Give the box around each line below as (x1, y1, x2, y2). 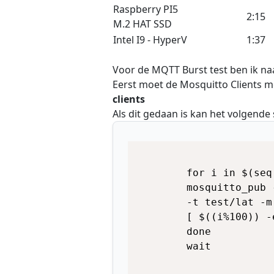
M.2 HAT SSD (113, 17, 172, 31)
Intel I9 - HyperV (113, 33, 187, 46)
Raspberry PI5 (113, 2, 178, 16)
